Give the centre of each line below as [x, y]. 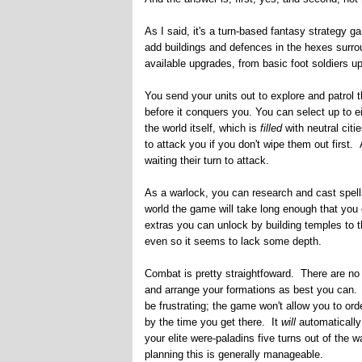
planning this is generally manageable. [234, 354]
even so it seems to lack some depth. [233, 241]
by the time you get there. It [213, 322]
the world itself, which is [202, 128]
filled [272, 128]
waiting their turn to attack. [206, 160]
